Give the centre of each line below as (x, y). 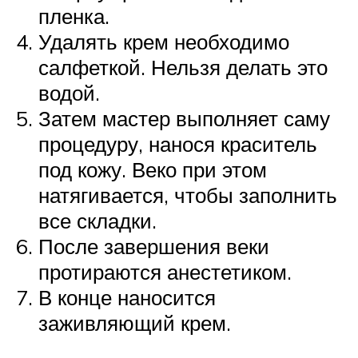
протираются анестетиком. (165, 271)
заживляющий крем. (135, 322)
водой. (69, 92)
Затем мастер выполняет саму (184, 118)
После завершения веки (154, 246)
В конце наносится (127, 297)
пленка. (74, 16)
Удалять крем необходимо (164, 41)
